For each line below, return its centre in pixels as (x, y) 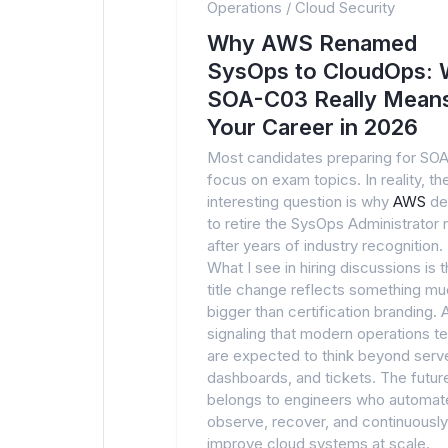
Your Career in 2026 (312, 127)
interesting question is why (300, 201)
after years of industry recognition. (325, 245)
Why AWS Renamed (312, 43)
